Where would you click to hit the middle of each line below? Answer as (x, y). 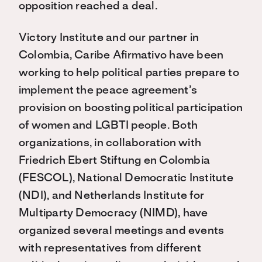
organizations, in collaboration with (110, 143)
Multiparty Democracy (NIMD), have (113, 213)
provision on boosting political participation (131, 108)
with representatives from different (110, 248)
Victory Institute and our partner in (109, 38)
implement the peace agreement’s (108, 90)
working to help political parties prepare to (129, 73)
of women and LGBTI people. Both (108, 125)
